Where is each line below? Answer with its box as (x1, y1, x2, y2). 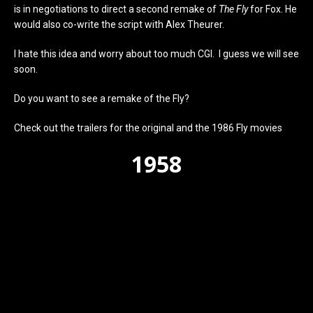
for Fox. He (248, 3, 297, 15)
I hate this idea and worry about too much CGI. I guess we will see (14, 48, 299, 59)
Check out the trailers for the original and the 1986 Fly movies (14, 122, 282, 133)
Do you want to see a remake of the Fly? (14, 92, 189, 104)
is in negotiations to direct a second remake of (14, 3, 219, 15)
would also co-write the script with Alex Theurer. (14, 18, 224, 30)
